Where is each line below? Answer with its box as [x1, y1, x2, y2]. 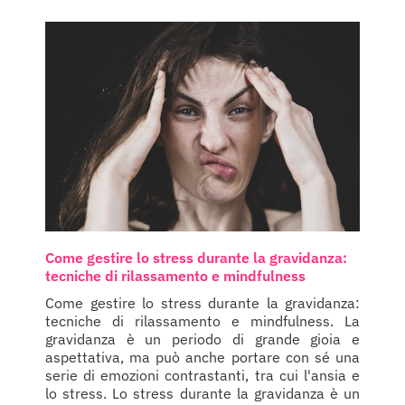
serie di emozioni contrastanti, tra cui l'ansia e [45, 365, 360, 384]
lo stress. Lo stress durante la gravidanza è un [45, 383, 360, 402]
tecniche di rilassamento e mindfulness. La [45, 311, 360, 330]
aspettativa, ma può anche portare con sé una [45, 347, 360, 366]
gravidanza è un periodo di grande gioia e [45, 329, 360, 348]
